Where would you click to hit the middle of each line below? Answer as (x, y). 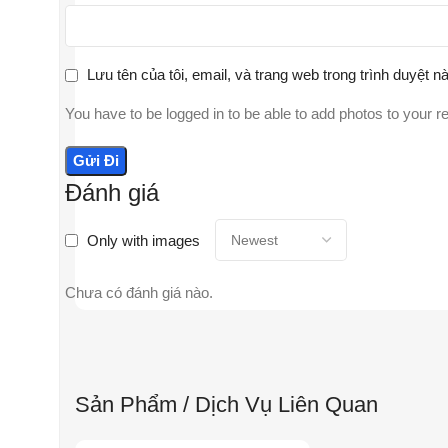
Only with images (143, 240)
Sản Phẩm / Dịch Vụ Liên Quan (226, 405)
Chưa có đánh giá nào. (139, 293)
